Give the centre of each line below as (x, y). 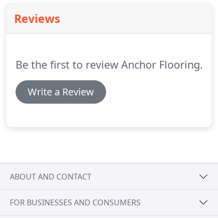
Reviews (37, 18)
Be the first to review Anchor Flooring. (109, 64)
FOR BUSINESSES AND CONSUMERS (75, 202)
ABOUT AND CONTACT (51, 176)
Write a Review (61, 92)
